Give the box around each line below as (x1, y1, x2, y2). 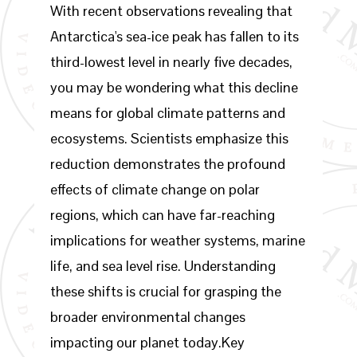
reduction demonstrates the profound (49, 155, 285, 173)
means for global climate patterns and (49, 104, 285, 122)
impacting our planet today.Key (49, 333, 245, 351)
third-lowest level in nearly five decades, (49, 53, 292, 71)
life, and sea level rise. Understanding (49, 257, 276, 275)
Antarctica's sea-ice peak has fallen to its (49, 27, 299, 45)
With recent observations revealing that (49, 2, 292, 20)
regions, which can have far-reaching (49, 206, 275, 224)
